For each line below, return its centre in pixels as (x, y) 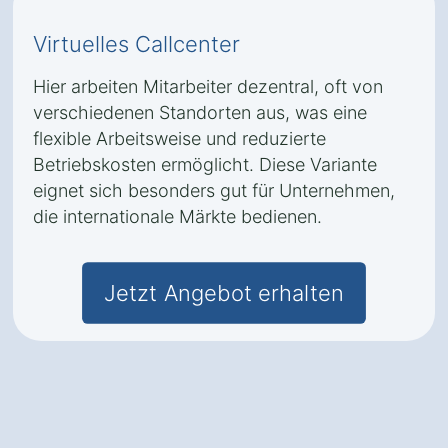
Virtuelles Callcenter (136, 44)
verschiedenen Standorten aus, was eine (200, 112)
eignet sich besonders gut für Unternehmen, (214, 190)
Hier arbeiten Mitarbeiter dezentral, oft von (208, 86)
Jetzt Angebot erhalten (224, 293)
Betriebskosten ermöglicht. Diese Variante (205, 164)
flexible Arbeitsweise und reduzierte (179, 138)
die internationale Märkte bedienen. (177, 216)
